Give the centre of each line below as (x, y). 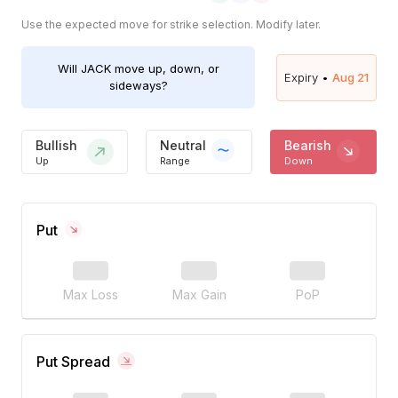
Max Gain (199, 295)
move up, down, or (165, 69)
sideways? (138, 86)
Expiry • (306, 77)
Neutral (183, 145)
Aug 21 (350, 77)
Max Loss (91, 295)
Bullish (56, 145)
